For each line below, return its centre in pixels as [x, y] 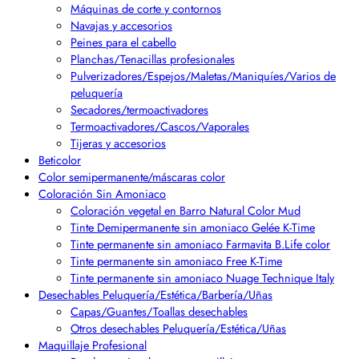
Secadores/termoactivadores [139, 110]
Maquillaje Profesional [93, 345]
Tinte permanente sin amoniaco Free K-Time [176, 261]
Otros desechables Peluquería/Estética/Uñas [178, 329]
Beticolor [60, 160]
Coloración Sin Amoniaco [102, 194]
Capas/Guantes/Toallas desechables [159, 312]
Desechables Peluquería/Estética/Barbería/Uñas [155, 295]
